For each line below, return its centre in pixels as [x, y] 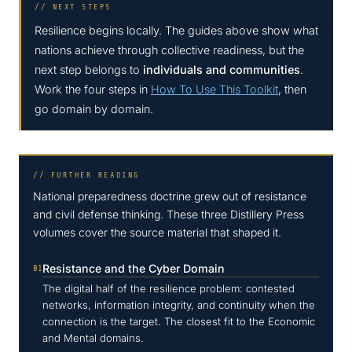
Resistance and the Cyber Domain [134, 269]
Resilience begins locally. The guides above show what [176, 31]
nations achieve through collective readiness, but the [169, 50]
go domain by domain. [94, 109]
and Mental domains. [93, 338]
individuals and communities [222, 70]
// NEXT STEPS [73, 7]
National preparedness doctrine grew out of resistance [170, 196]
